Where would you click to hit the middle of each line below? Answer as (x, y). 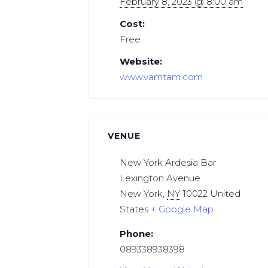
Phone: (137, 234)
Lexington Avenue (160, 178)
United (226, 194)
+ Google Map (182, 209)
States (134, 209)
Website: (141, 61)
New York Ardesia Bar (168, 163)
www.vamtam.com (162, 77)
